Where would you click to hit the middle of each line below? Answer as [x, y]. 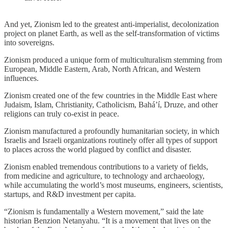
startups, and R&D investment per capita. [70, 194]
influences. [21, 78]
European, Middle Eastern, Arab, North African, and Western [102, 69]
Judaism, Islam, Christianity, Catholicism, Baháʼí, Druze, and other [111, 105]
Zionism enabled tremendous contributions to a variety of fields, [106, 167]
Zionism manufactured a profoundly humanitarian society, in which [112, 131]
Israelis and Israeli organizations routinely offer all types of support [111, 140]
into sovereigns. [29, 43]
